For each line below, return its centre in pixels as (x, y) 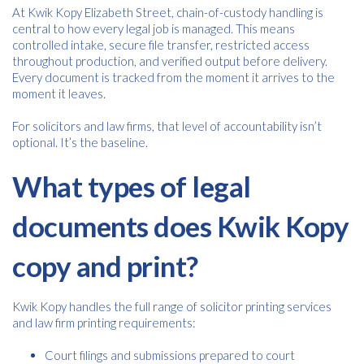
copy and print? (105, 266)
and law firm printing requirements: (104, 323)
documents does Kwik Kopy (180, 226)
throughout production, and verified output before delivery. (170, 61)
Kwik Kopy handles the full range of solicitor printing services (172, 306)
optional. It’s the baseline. (80, 142)
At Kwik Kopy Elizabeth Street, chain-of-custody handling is (168, 12)
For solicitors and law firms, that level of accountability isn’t (167, 126)
